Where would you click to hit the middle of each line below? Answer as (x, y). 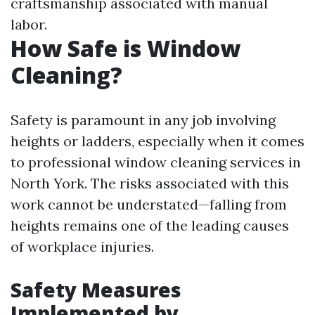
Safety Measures (96, 290)
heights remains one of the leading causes (150, 225)
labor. (29, 24)
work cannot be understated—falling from (149, 204)
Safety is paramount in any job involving (143, 120)
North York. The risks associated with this (150, 183)
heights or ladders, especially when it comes (157, 141)
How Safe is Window (126, 48)
